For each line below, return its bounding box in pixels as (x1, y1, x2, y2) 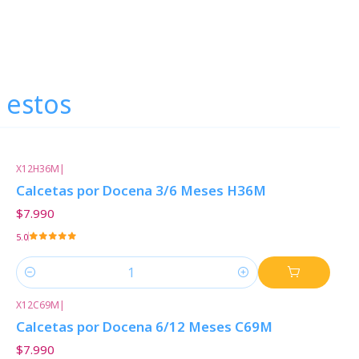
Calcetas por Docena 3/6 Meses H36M (15, 181, 266, 200)
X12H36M (15, 162, 59, 175)
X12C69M (15, 297, 59, 312)
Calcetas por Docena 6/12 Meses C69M (15, 317, 272, 336)
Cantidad (15, 273, 64, 289)
